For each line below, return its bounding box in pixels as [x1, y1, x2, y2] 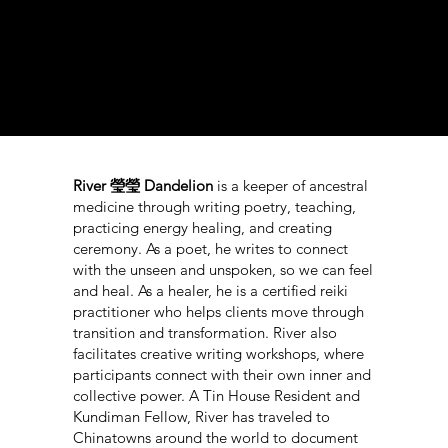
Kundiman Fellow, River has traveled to [73, 406, 331, 426]
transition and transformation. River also [73, 322, 338, 342]
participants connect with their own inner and [73, 364, 372, 384]
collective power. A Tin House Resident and [73, 385, 361, 405]
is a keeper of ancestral [213, 175, 369, 195]
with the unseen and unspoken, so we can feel [73, 259, 374, 279]
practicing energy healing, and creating [73, 217, 333, 237]
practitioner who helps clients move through [73, 301, 365, 321]
